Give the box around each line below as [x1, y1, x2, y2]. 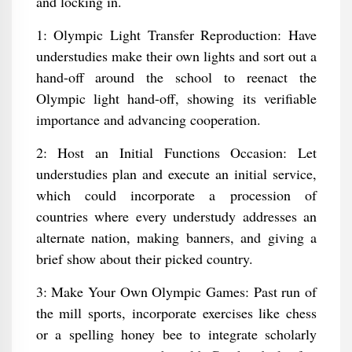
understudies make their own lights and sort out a [35, 46, 317, 65]
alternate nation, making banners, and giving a [35, 228, 317, 247]
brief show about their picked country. [35, 249, 253, 268]
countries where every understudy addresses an [35, 207, 317, 225]
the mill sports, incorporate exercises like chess [35, 303, 317, 322]
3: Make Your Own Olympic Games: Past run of [35, 282, 317, 301]
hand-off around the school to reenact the [35, 68, 317, 86]
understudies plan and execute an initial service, [35, 164, 317, 183]
